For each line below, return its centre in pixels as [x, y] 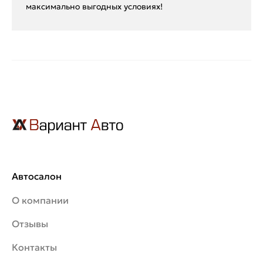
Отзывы [30, 224]
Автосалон [37, 176]
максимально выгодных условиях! [94, 7]
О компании [40, 200]
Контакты [34, 247]
